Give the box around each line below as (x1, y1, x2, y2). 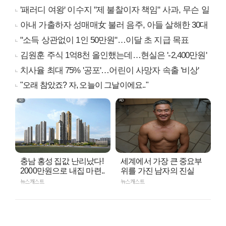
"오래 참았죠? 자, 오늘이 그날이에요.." (20, 81, 148, 90)
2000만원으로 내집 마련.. (20, 166, 105, 176)
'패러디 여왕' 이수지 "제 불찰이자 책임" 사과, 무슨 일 (20, 5, 209, 15)
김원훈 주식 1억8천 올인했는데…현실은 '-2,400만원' (20, 50, 207, 61)
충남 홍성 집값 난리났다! (20, 157, 103, 166)
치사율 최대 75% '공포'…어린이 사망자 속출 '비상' (20, 66, 199, 76)
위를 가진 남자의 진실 (121, 166, 195, 176)
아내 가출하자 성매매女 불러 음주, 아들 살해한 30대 (20, 20, 208, 30)
